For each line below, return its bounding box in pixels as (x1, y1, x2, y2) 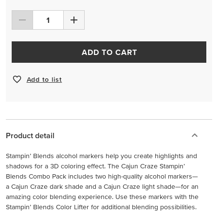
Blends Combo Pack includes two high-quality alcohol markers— (6, 172, 198, 180)
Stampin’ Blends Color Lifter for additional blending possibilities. (6, 203, 197, 211)
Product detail (6, 131, 54, 140)
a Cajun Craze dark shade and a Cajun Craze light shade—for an (6, 182, 199, 190)
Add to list (26, 75, 62, 83)
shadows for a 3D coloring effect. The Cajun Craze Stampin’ (6, 162, 185, 170)
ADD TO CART (81, 48, 137, 56)
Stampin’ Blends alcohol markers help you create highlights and (6, 152, 197, 160)
